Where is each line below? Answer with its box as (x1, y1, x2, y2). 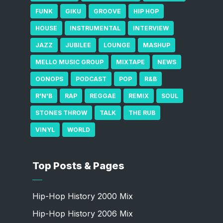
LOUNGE (103, 41, 130, 49)
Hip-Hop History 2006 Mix (32, 208, 133, 219)
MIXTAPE (115, 58, 145, 66)
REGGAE (89, 92, 116, 100)
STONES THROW (35, 109, 87, 116)
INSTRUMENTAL (69, 24, 120, 32)
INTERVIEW (132, 24, 169, 32)
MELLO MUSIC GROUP (35, 58, 104, 66)
